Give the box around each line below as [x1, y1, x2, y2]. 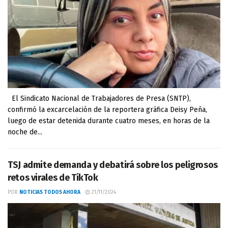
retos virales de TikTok [8, 172, 98, 183]
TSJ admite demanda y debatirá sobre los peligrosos [8, 159, 218, 170]
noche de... [8, 128, 42, 136]
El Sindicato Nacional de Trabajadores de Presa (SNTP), [8, 94, 191, 103]
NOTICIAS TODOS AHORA [19, 189, 80, 195]
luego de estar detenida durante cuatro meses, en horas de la [8, 117, 210, 125]
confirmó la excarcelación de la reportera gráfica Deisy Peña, [8, 105, 207, 114]
